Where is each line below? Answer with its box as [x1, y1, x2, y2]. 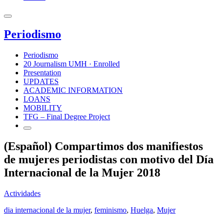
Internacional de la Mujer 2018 [4, 166, 160, 179]
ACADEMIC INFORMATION [23, 86, 123, 94]
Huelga [131, 205, 153, 214]
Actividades [4, 189, 41, 197]
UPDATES [23, 77, 59, 86]
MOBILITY [23, 103, 62, 112]
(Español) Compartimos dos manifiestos [4, 139, 203, 153]
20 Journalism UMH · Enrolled [23, 59, 120, 68]
